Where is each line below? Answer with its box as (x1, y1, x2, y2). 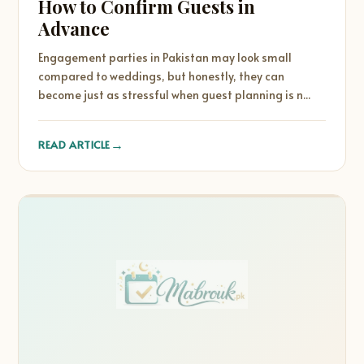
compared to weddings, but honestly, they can (38, 68, 285, 84)
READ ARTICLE (38, 136, 110, 152)
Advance (38, 16, 110, 41)
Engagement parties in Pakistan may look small (38, 50, 292, 65)
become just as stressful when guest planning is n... (38, 87, 311, 102)
